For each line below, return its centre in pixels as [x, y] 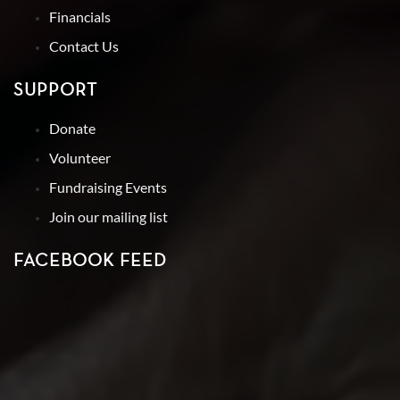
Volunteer [80, 158]
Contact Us [84, 46]
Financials [80, 17]
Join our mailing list [108, 217]
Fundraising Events [108, 187]
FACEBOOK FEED [90, 260]
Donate [72, 129]
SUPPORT [55, 90]
